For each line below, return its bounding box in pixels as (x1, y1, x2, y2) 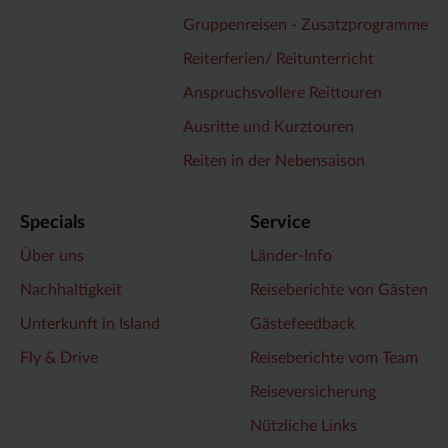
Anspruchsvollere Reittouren (183, 84, 382, 101)
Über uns (20, 247, 84, 264)
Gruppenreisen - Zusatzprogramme (183, 16, 428, 33)
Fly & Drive (20, 349, 98, 366)
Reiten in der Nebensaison (183, 152, 365, 169)
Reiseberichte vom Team (250, 349, 418, 366)
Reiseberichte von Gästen (250, 281, 428, 298)
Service (250, 214, 311, 233)
